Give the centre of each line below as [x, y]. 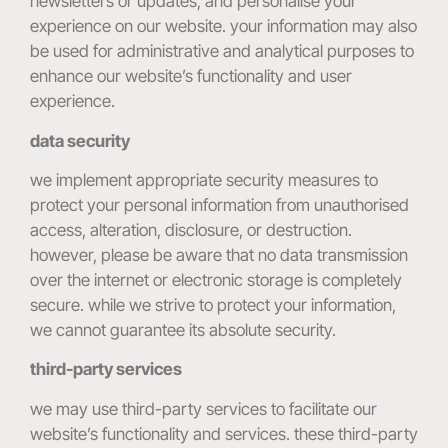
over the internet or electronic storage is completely [216, 280]
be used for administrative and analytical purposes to [222, 51]
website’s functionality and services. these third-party [224, 433]
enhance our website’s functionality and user [191, 76]
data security [80, 140]
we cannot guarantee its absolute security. [183, 330]
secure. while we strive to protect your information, [213, 305]
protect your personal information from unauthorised [219, 205]
